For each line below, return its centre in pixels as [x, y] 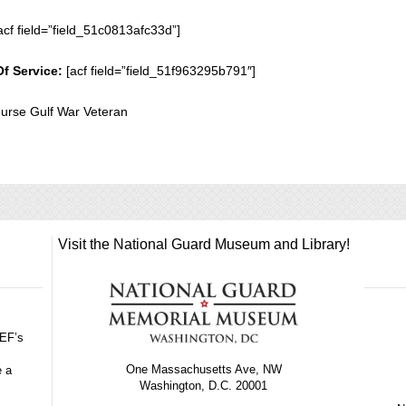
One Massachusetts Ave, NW [203, 369]
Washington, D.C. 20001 [204, 385]
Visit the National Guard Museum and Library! [203, 244]
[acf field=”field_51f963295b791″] [159, 71]
